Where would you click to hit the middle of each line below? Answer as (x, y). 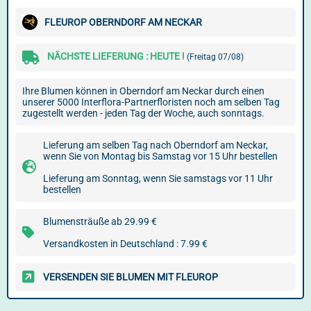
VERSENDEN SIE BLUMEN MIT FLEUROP (131, 277)
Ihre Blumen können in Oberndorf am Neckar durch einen (143, 91)
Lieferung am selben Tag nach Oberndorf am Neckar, (155, 145)
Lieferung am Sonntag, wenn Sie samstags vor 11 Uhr (158, 178)
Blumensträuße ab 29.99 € (100, 221)
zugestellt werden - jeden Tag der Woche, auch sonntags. (143, 113)
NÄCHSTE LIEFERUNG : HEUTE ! (117, 56)
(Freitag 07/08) (215, 57)
